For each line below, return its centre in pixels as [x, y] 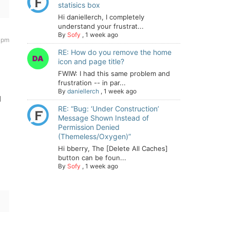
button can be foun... [92, 158]
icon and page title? [91, 61]
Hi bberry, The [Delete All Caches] [113, 148]
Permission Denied [89, 127]
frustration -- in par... [92, 83]
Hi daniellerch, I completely [101, 17]
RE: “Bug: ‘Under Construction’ [109, 109]
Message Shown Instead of [103, 118]
